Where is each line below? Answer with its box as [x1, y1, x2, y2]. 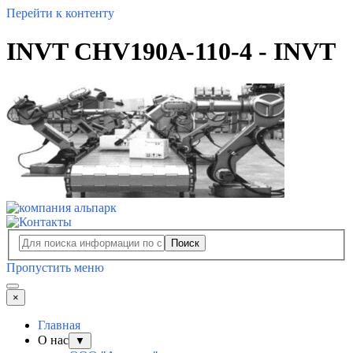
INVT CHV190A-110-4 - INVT [6, 37, 336, 66]
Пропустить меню [6, 261, 104, 275]
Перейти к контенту [6, 6, 114, 20]
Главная [38, 318, 80, 333]
